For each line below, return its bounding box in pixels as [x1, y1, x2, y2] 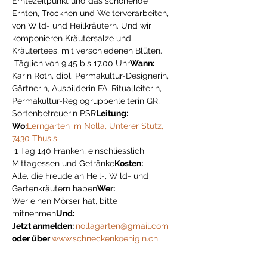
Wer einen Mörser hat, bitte [12, 196, 120, 206]
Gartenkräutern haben [12, 184, 97, 193]
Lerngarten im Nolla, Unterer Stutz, [27, 121, 166, 131]
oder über [12, 234, 52, 243]
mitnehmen [12, 209, 56, 218]
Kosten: [114, 159, 143, 168]
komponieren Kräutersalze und [12, 33, 133, 43]
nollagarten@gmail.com [76, 221, 169, 231]
